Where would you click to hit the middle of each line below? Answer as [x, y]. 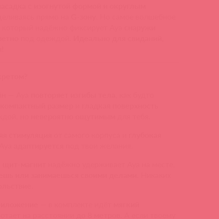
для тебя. [133, 116]
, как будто [135, 95]
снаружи [140, 27]
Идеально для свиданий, [119, 38]
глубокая [145, 135]
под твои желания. [99, 146]
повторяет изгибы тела [73, 95]
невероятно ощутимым [73, 116]
